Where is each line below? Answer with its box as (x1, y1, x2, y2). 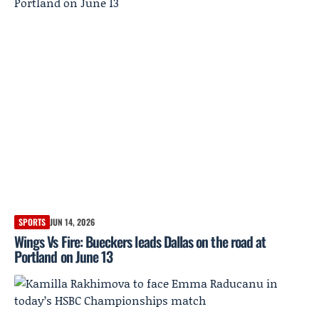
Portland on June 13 (14, 245, 113, 267)
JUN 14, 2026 (50, 215, 95, 228)
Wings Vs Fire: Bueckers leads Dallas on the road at (14, 230, 266, 252)
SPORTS (19, 215, 46, 228)
